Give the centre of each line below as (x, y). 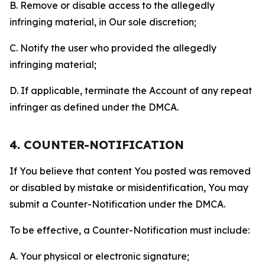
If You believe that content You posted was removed (130, 171)
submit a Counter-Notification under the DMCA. (117, 204)
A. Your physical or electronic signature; (99, 256)
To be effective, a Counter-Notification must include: (130, 230)
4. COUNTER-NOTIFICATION (97, 145)
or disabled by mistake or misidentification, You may (129, 188)
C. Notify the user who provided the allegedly (113, 48)
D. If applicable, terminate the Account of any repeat (131, 91)
